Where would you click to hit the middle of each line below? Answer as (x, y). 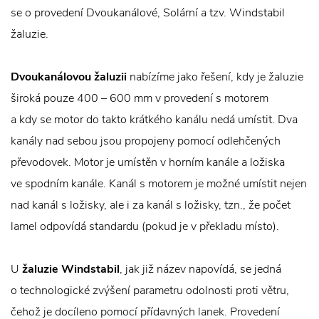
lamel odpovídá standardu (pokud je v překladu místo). (145, 226)
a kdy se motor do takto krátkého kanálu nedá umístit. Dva (154, 120)
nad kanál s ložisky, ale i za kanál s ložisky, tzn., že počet (151, 205)
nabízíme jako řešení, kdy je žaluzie (215, 77)
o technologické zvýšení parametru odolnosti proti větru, (150, 291)
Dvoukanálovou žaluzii (69, 77)
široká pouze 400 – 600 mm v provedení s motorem (140, 98)
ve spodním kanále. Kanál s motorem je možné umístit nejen (159, 184)
